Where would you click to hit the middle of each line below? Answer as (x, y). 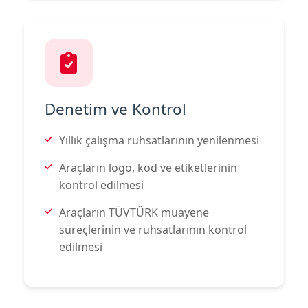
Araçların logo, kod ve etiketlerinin (148, 167)
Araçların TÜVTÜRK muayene (134, 212)
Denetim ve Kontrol (115, 109)
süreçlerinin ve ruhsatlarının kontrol (153, 229)
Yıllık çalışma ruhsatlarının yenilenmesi (159, 140)
